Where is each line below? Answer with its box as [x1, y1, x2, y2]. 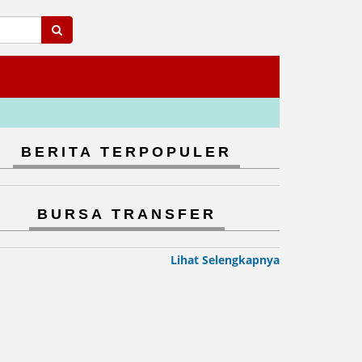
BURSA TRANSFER [36, 206, 217, 222]
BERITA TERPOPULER [21, 144, 232, 160]
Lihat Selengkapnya [170, 252, 280, 267]
